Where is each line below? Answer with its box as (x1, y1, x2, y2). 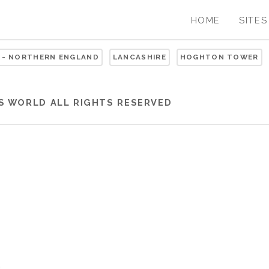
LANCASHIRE (112, 52, 166, 61)
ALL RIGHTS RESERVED (46, 97, 172, 107)
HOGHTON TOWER (180, 52, 259, 61)
